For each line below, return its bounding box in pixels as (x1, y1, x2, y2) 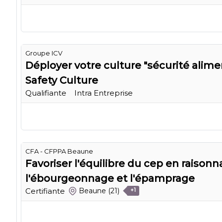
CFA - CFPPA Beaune (25, 147, 93, 155)
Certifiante (25, 186, 65, 196)
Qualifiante (25, 88, 66, 98)
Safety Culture (25, 74, 98, 86)
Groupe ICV (25, 49, 62, 57)
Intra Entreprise (74, 88, 133, 98)
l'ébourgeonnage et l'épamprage (25, 172, 195, 184)
